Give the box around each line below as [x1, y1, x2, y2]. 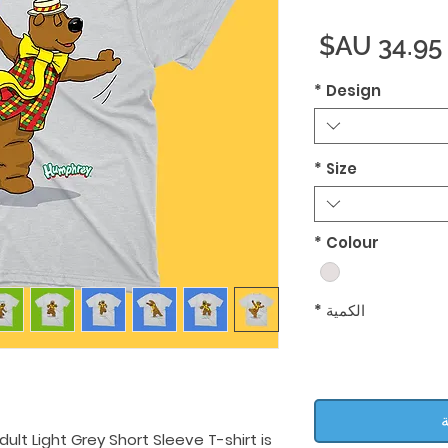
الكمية [326, 300, 365, 322]
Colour [326, 232, 379, 254]
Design [326, 80, 381, 102]
